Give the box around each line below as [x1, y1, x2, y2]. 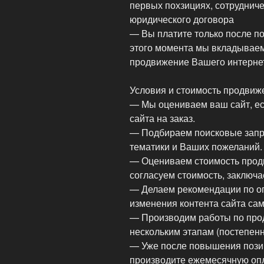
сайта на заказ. [130, 111, 195, 126]
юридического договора [130, 12, 234, 27]
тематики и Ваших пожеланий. [130, 140, 262, 154]
